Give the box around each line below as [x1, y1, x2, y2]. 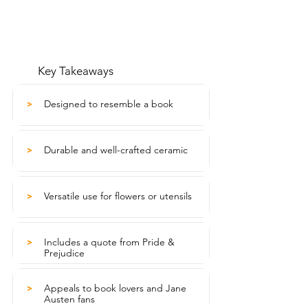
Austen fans [44, 293, 95, 305]
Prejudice [44, 247, 85, 259]
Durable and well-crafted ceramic [44, 144, 188, 156]
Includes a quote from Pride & [44, 236, 175, 248]
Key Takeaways [38, 64, 113, 78]
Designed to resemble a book [44, 98, 173, 110]
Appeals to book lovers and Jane [44, 282, 186, 294]
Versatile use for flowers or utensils [44, 190, 192, 202]
